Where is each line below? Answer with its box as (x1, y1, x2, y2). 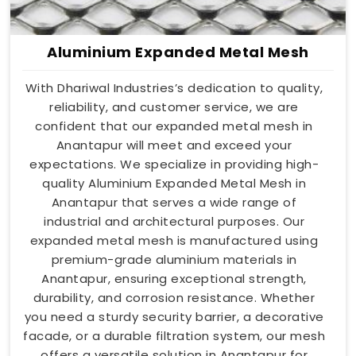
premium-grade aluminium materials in (51, 250, 297, 268)
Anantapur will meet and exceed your (56, 136, 292, 153)
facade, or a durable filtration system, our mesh (23, 327, 325, 344)
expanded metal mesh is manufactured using (29, 231, 319, 249)
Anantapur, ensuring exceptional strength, (41, 269, 307, 287)
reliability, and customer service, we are (49, 98, 299, 115)
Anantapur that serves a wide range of (51, 193, 297, 211)
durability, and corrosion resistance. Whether (33, 288, 315, 306)
